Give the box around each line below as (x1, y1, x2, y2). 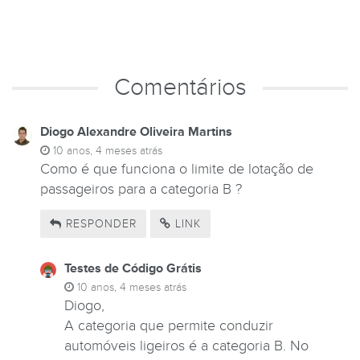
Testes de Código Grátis (64, 260, 202, 276)
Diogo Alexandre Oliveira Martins (40, 124, 232, 141)
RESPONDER (62, 216, 137, 231)
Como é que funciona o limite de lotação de (40, 161, 313, 178)
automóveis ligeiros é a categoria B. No (64, 337, 309, 354)
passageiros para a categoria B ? (40, 181, 242, 198)
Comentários (113, 73, 247, 103)
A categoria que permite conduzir (64, 317, 273, 334)
